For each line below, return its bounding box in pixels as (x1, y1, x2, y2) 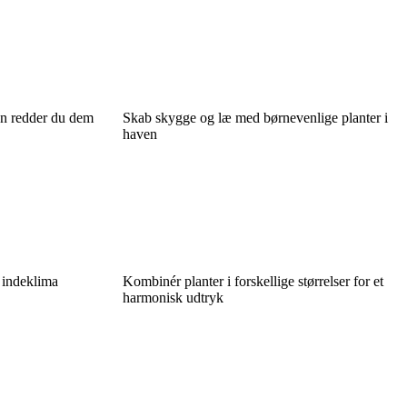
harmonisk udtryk (122, 289, 223, 305)
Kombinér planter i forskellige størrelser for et (122, 273, 383, 289)
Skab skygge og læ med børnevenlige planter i (122, 109, 388, 125)
